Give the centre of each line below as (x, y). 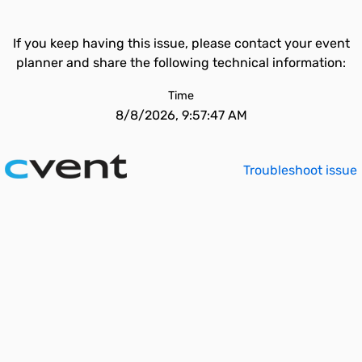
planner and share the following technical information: (181, 63)
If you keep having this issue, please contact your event (181, 43)
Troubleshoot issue (300, 170)
